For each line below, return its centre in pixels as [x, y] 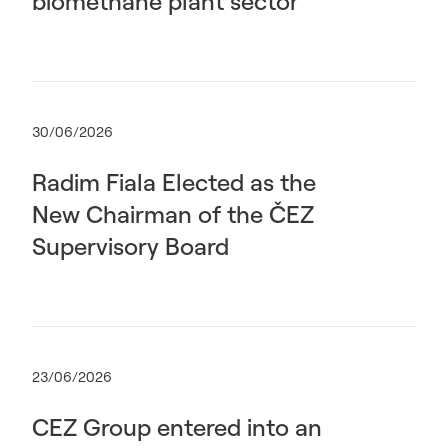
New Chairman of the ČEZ [173, 214]
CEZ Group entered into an [177, 427]
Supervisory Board [130, 246]
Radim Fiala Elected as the [174, 182]
